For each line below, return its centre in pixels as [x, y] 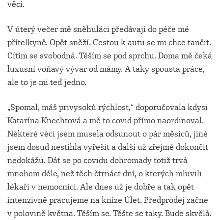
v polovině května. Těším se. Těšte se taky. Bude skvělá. [110, 214]
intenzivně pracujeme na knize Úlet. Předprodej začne [108, 200]
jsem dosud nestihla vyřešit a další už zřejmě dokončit [108, 147]
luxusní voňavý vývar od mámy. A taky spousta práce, [106, 69]
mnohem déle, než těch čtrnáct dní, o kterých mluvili [105, 174]
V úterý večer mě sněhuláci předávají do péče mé [98, 29]
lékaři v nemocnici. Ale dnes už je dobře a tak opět [101, 187]
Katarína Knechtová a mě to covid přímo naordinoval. [106, 121]
